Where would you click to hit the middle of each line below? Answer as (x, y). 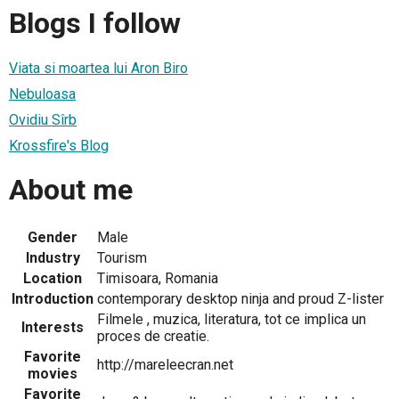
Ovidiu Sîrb (43, 119)
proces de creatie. (153, 336)
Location (53, 278)
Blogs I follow (95, 24)
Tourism (122, 257)
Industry (53, 257)
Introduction (53, 298)
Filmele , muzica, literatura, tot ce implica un (232, 319)
